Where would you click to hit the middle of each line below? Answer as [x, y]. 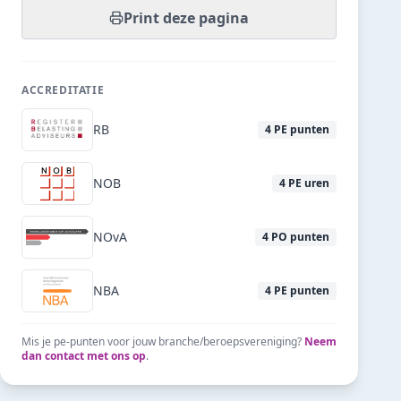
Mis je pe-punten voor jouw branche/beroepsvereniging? [162, 341]
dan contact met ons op [84, 356]
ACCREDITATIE [63, 90]
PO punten [300, 237]
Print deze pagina [186, 18]
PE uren [309, 183]
